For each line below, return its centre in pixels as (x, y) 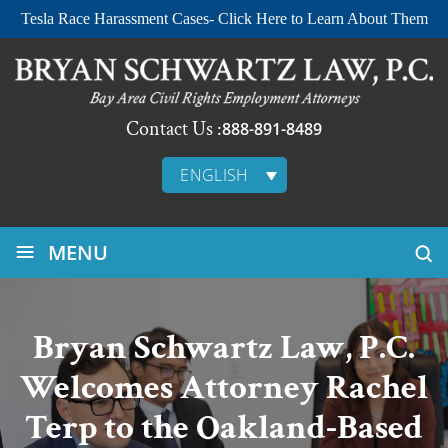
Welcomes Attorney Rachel (224, 387)
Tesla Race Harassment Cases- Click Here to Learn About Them (224, 18)
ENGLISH (214, 174)
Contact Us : (174, 128)
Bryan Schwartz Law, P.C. (224, 347)
